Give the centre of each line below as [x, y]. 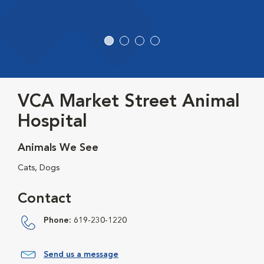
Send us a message [81, 255]
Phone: [57, 221]
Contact [44, 199]
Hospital [52, 122]
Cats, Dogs [39, 168]
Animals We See [58, 148]
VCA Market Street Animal [129, 102]
